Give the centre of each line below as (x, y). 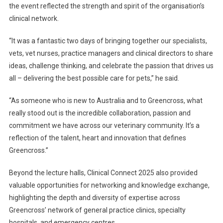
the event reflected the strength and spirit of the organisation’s (107, 6)
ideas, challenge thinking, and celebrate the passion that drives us (111, 66)
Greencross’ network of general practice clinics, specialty (97, 210)
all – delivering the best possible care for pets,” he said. (94, 78)
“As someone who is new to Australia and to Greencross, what (106, 101)
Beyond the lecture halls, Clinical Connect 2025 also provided (103, 173)
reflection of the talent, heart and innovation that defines (97, 138)
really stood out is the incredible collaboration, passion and (100, 113)
